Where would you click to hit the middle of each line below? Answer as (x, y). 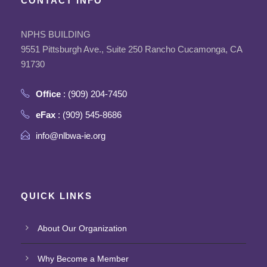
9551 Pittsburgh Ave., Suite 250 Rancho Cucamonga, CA (131, 49)
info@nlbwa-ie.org (71, 136)
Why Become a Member (83, 259)
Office (48, 94)
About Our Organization (82, 229)
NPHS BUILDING (56, 35)
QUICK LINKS (57, 196)
